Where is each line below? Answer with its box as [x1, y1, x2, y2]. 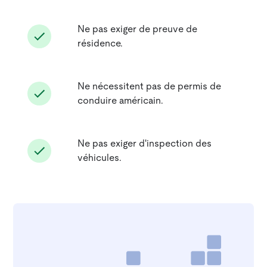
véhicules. [77, 153, 122, 163]
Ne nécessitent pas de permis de [77, 81, 222, 91]
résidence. [77, 38, 123, 48]
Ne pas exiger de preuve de [77, 24, 198, 34]
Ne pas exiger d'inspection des [77, 138, 212, 148]
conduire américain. [77, 95, 164, 105]
